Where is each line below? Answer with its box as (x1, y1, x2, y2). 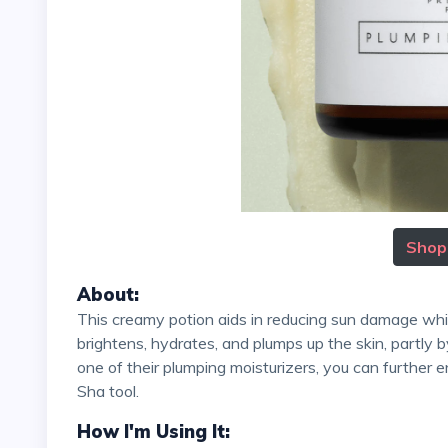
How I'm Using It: (77, 419, 230, 443)
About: (77, 282, 139, 306)
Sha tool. (77, 380, 139, 401)
